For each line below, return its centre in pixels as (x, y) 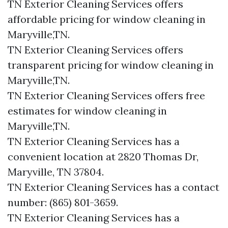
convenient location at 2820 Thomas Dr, (103, 156)
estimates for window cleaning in (87, 111)
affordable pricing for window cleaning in (107, 19)
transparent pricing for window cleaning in (111, 65)
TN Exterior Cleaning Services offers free (106, 95)
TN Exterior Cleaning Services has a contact (113, 187)
